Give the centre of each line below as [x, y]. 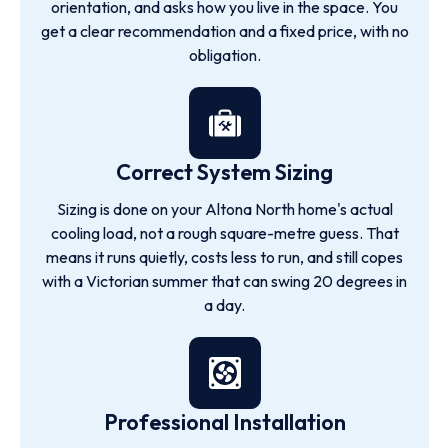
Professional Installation [224, 422]
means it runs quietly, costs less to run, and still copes [224, 257]
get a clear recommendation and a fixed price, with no [224, 31]
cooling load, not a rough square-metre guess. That [224, 233]
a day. [224, 305]
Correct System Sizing [224, 172]
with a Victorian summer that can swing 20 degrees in [224, 281]
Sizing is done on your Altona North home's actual [224, 209]
